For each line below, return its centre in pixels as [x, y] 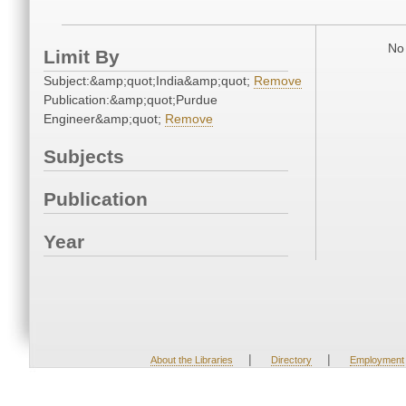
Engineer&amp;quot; [104, 119]
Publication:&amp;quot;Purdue [130, 100]
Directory [291, 360]
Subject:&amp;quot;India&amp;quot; [149, 81]
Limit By [82, 57]
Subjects [84, 157]
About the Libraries [191, 360]
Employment [377, 360]
